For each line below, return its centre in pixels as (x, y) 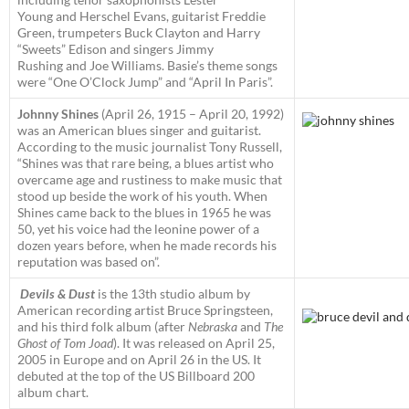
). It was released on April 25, (194, 343)
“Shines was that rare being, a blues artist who (146, 163)
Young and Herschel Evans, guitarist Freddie (142, 16)
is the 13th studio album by (173, 294)
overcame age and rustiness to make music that (150, 180)
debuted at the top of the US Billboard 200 (136, 376)
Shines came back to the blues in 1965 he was (144, 213)
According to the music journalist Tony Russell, (150, 147)
